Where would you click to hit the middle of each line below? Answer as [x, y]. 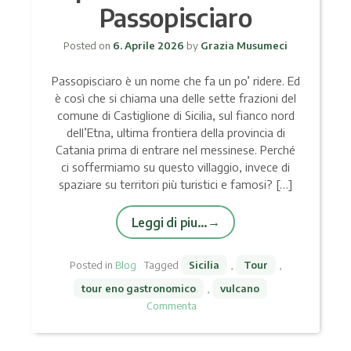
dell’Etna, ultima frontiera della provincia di [175, 132]
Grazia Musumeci [243, 45]
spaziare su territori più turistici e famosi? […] [175, 184]
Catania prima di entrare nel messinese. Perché [175, 149]
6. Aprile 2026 [148, 45]
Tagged [162, 264]
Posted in [92, 264]
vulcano [239, 288]
